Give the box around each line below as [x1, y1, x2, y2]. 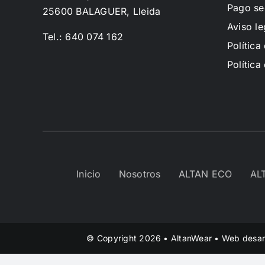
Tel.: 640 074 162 [42, 31, 124, 43]
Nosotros [118, 168, 161, 180]
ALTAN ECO [178, 168, 232, 180]
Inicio [76, 168, 101, 180]
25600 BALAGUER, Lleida [42, 5, 161, 18]
